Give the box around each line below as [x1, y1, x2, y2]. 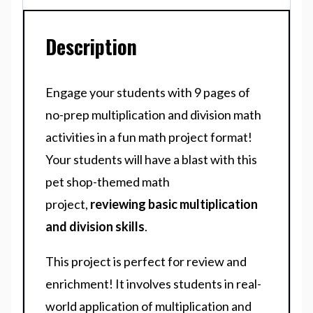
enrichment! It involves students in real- [45, 276, 261, 292]
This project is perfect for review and [45, 254, 247, 270]
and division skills [45, 219, 145, 235]
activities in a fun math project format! [45, 129, 252, 145]
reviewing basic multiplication [90, 196, 258, 212]
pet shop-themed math [45, 174, 170, 190]
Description [45, 32, 137, 61]
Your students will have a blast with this [45, 152, 257, 168]
